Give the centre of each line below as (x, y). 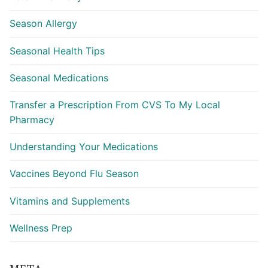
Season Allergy (43, 24)
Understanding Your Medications (84, 147)
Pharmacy (32, 119)
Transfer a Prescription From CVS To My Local (115, 104)
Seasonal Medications (59, 77)
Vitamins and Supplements (70, 201)
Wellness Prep (41, 228)
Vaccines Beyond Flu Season (74, 174)
